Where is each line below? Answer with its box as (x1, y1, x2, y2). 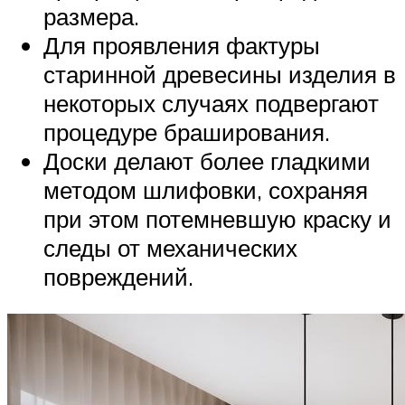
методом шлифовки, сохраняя (43, 174, 368, 204)
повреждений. (43, 261, 193, 291)
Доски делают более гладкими (43, 146, 371, 175)
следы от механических (43, 232, 297, 262)
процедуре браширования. (43, 117, 330, 146)
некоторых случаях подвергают (43, 88, 379, 118)
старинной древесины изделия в (43, 59, 396, 89)
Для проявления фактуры (43, 30, 320, 60)
